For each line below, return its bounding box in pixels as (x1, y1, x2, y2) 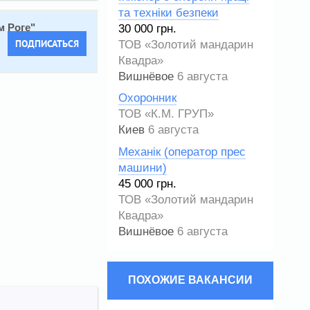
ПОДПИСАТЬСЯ (15, 37, 79, 51)
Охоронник (118, 91, 176, 105)
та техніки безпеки (118, 6, 219, 19)
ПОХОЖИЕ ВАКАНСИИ (128, 274, 253, 286)
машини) (118, 161, 167, 174)
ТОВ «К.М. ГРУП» (118, 107, 214, 121)
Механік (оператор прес (118, 145, 246, 158)
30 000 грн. (118, 21, 176, 35)
